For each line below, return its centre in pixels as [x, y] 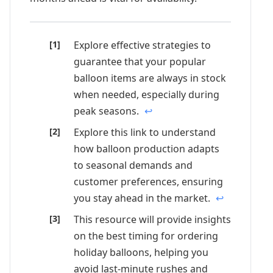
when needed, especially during [147, 94]
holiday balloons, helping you [141, 252]
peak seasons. [108, 111]
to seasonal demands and [133, 165]
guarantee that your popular [140, 61]
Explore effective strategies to [142, 45]
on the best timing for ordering [146, 236]
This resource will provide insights [152, 219]
